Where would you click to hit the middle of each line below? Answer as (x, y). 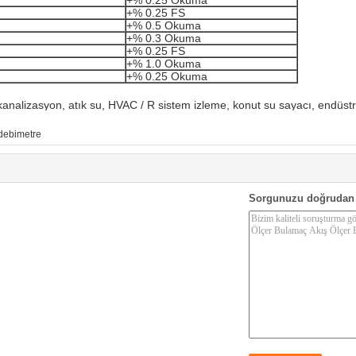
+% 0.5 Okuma (164, 25)
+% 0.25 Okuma (167, 76)
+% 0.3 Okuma (164, 38)
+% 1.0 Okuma (164, 63)
